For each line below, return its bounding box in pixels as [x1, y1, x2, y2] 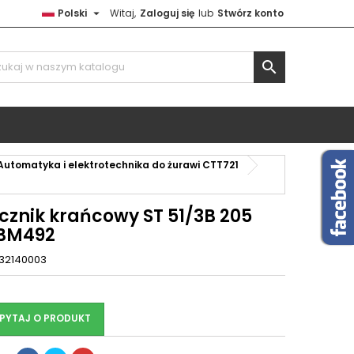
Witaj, [110, 6, 136, 20]
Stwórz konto [217, 6, 284, 20]
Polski [58, 6, 87, 20]
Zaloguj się [140, 6, 194, 20]
